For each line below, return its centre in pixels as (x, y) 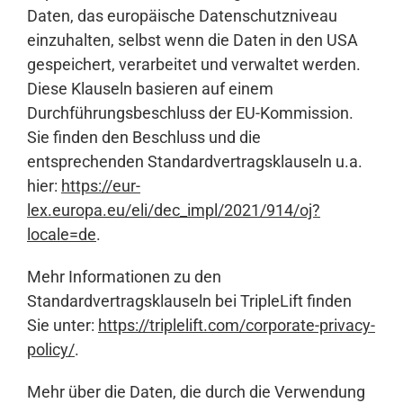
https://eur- (101, 186)
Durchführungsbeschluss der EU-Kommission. (190, 113)
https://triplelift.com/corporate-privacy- (237, 326)
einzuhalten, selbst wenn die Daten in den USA (193, 40)
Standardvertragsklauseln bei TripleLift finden (189, 301)
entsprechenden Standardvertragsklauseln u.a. (195, 162)
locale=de (62, 235)
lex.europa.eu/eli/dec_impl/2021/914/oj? (174, 210)
